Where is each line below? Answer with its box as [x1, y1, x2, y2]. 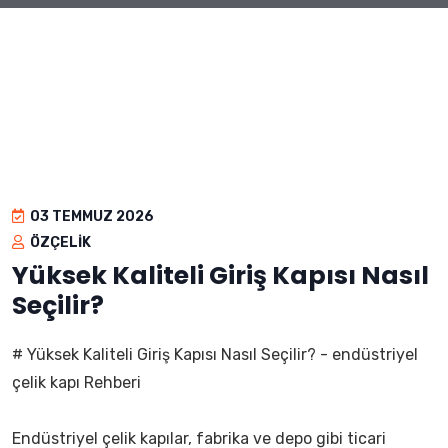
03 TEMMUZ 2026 [27, 208, 154, 225]
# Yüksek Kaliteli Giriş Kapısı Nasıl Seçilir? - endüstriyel [12, 345, 418, 364]
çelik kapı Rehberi [12, 373, 141, 392]
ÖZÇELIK [27, 234, 91, 251]
